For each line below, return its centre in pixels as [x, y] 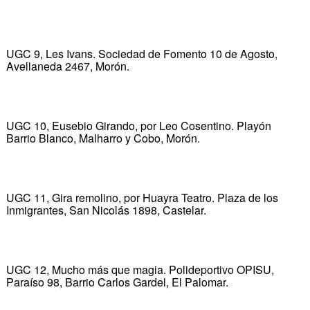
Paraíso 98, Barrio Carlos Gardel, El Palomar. [117, 282]
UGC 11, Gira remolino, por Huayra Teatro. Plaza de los [142, 197]
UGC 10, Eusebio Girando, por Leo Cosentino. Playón [138, 125]
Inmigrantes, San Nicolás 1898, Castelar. [106, 210]
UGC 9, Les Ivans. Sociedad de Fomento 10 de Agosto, [142, 53]
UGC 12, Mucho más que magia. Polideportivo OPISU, [140, 269]
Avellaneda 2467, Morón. [67, 66]
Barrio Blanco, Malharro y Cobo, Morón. [103, 138]
